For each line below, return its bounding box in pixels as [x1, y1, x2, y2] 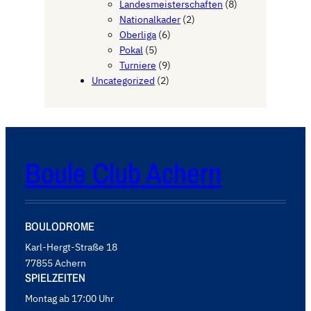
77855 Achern [25, 255, 86, 269]
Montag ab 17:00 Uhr [25, 292, 114, 305]
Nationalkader [119, 13, 180, 26]
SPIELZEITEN [25, 269, 85, 285]
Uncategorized [92, 74, 155, 87]
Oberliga [119, 28, 156, 42]
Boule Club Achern [25, 154, 221, 193]
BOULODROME [25, 218, 94, 234]
